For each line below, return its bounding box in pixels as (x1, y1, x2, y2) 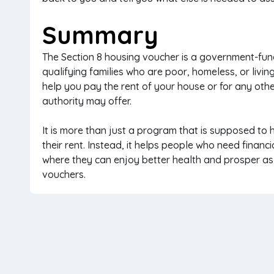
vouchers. (42, 168, 86, 180)
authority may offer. (42, 95, 131, 107)
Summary (42, 20, 158, 50)
